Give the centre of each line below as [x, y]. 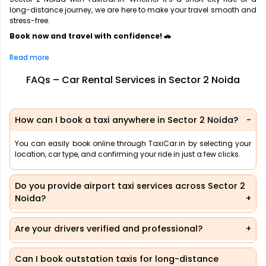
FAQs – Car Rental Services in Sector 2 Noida [133, 80]
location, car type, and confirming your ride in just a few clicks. [128, 154]
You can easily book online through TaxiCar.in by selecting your [133, 143]
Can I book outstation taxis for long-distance [117, 259]
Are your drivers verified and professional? [109, 228]
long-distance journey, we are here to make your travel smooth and [133, 9]
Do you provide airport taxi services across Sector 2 [130, 186]
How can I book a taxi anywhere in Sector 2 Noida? [126, 120]
